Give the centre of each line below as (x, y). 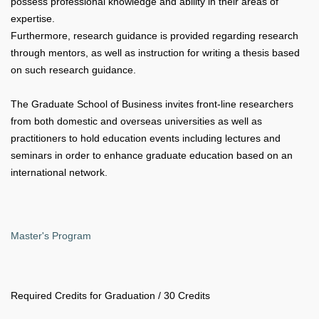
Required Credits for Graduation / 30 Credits (110, 296)
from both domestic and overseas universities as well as (136, 121)
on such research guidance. (73, 70)
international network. (59, 172)
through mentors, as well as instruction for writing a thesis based (155, 53)
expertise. (33, 19)
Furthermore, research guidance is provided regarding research (155, 36)
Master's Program (51, 236)
